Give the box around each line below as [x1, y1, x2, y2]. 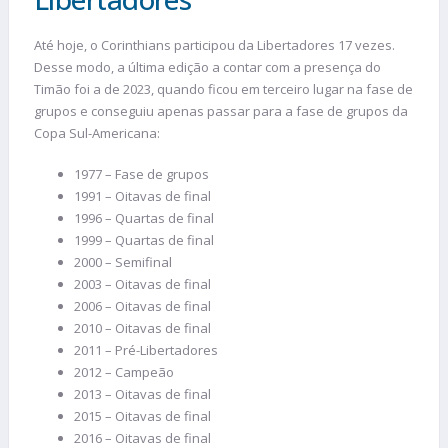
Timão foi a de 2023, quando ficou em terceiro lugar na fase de [34, 79, 413, 98]
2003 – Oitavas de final [74, 275, 211, 294]
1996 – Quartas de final [74, 209, 214, 228]
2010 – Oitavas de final [74, 319, 211, 338]
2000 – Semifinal [74, 253, 172, 272]
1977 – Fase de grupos [74, 165, 209, 184]
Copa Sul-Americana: [34, 123, 160, 142]
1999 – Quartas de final [74, 231, 214, 250]
